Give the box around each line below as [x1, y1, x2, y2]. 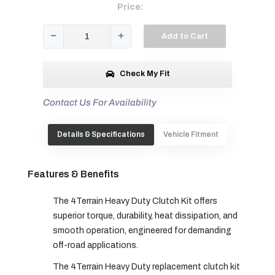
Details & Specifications [56, 130, 145, 139]
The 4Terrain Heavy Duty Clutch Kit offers [53, 196, 217, 206]
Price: [117, 2, 143, 12]
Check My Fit [117, 69, 170, 79]
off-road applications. [53, 240, 138, 250]
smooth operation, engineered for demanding [53, 225, 231, 235]
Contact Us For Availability [43, 97, 157, 107]
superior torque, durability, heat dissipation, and [53, 211, 238, 220]
